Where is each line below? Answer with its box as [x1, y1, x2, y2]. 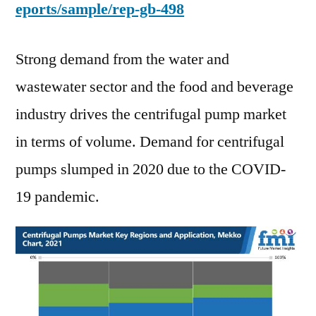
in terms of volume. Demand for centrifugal [16, 132, 284, 152]
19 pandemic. [16, 187, 99, 207]
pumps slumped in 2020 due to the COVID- [16, 159, 286, 180]
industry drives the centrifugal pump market [16, 104, 286, 125]
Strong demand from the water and [16, 49, 229, 70]
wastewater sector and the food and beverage [16, 77, 293, 97]
